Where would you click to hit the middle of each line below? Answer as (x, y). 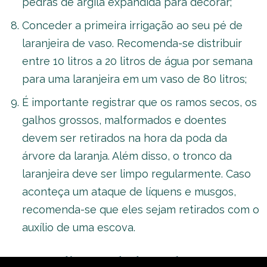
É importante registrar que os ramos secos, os (139, 102)
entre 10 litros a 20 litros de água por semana (137, 61)
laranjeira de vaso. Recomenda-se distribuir (132, 43)
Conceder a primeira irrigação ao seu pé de (132, 25)
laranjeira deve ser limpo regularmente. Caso (136, 173)
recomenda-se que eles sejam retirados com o (141, 209)
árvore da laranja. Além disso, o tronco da (127, 156)
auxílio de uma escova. (79, 227)
